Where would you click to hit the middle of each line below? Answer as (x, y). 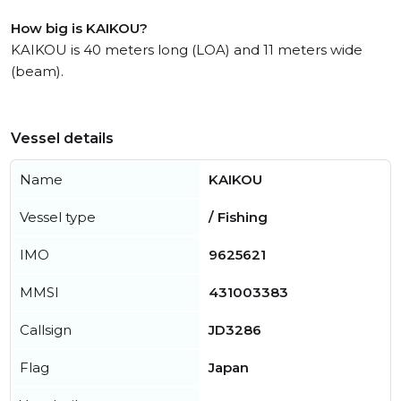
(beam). (37, 72)
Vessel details (62, 139)
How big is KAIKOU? (79, 29)
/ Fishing (238, 218)
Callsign (46, 330)
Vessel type (58, 218)
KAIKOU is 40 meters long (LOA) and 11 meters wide (187, 50)
